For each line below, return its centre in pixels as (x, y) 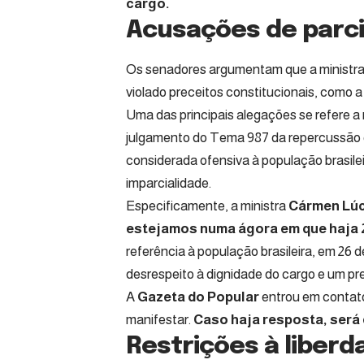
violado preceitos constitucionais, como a (244, 92)
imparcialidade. (169, 183)
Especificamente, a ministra (207, 206)
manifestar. (160, 319)
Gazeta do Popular (199, 297)
